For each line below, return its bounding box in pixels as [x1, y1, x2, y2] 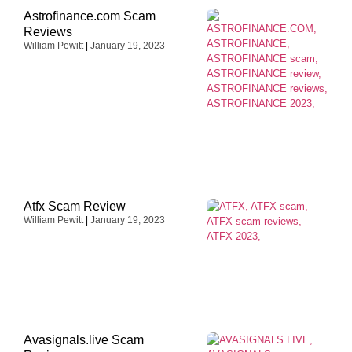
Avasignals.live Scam [24, 332, 144, 346]
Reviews [24, 24, 72, 38]
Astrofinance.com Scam [24, 9, 156, 23]
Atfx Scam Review [24, 200, 126, 214]
